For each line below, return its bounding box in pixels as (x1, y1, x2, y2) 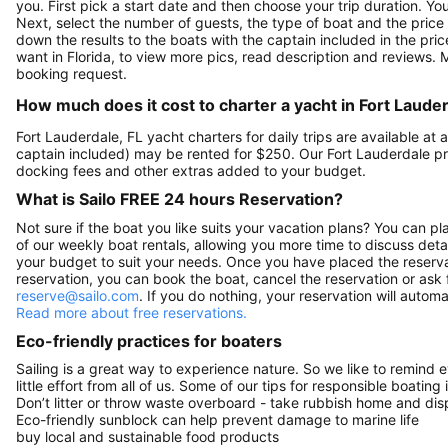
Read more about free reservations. (16, 303, 247, 321)
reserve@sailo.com (16, 286, 139, 304)
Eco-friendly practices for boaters (16, 330, 282, 351)
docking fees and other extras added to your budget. (16, 162, 366, 180)
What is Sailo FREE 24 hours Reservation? (16, 189, 343, 210)
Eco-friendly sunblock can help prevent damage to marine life (16, 411, 419, 429)
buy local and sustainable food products (16, 428, 279, 446)
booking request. (16, 65, 127, 83)
